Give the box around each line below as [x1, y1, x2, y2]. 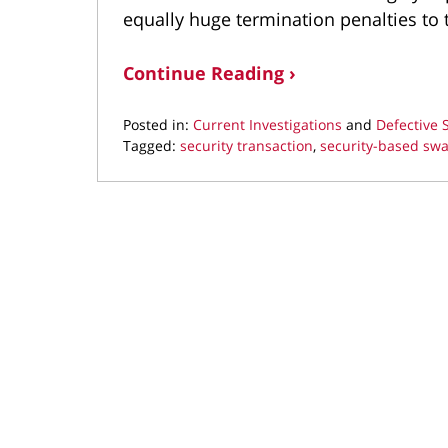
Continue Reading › [123, 60, 296, 85]
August [122, 176, 169, 196]
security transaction [180, 135, 313, 155]
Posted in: [123, 114, 189, 134]
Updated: [122, 155, 184, 175]
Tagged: [123, 135, 176, 155]
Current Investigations [193, 114, 342, 134]
